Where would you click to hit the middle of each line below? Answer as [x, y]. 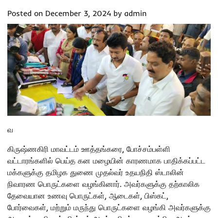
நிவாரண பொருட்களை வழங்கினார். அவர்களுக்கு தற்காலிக [103, 184]
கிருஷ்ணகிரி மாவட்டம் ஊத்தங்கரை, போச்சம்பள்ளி [89, 149]
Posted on [26, 13]
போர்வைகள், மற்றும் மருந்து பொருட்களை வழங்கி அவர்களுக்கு [109, 207]
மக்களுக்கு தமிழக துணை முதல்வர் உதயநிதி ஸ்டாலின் [96, 172]
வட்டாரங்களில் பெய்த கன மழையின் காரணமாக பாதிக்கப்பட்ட [106, 160]
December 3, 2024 [78, 13]
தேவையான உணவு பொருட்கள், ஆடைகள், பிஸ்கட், [88, 195]
